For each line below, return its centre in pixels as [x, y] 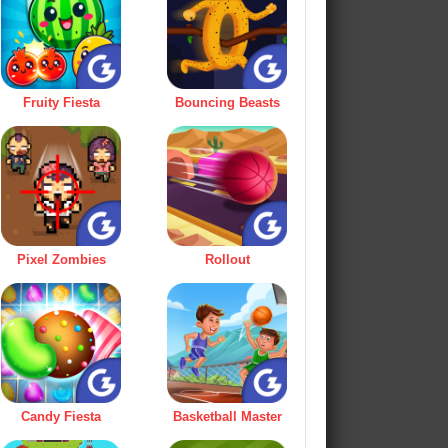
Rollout [227, 260]
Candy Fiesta [61, 417]
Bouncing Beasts [227, 103]
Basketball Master [227, 417]
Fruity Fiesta [61, 103]
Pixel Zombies [61, 260]
